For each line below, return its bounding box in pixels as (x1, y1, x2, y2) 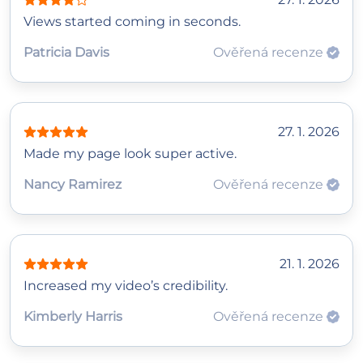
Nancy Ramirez (23, 176, 122, 192)
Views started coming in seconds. (23, 13, 241, 29)
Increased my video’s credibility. (23, 277, 228, 293)
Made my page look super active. (23, 145, 237, 161)
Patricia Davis (23, 44, 109, 60)
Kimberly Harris (23, 308, 122, 324)
